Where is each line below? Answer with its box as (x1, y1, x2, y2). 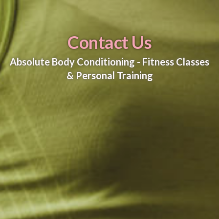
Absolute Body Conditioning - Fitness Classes (10, 55, 209, 67)
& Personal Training (66, 69, 153, 81)
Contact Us (67, 31, 152, 53)
